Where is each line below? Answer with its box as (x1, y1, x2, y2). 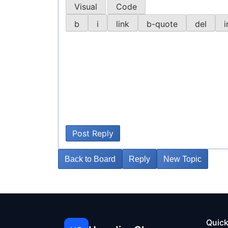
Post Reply (72, 128, 113, 138)
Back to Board (65, 154, 116, 163)
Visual (74, 1, 97, 12)
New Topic (163, 154, 202, 163)
